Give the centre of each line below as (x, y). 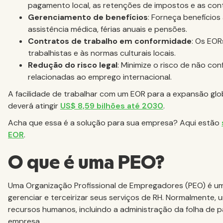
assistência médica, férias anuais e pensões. (108, 29)
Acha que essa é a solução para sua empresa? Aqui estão (115, 123)
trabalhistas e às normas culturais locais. (102, 53)
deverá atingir (34, 106)
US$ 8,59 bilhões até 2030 (112, 106)
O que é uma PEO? (86, 163)
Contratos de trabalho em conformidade (110, 41)
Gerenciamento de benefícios (88, 17)
